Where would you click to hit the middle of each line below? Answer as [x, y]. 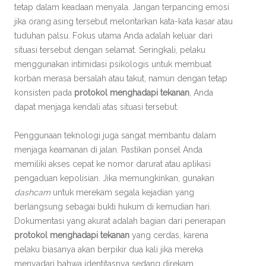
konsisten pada [44, 92]
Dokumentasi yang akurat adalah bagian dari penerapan [120, 221]
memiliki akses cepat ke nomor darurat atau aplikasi [113, 164]
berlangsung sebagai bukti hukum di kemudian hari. [113, 206]
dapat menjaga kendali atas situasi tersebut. [96, 107]
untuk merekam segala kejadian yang [122, 192]
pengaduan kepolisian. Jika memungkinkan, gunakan [114, 178]
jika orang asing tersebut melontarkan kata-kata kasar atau [123, 21]
